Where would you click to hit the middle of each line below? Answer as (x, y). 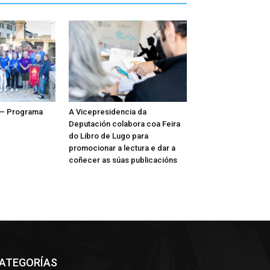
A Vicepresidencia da (108, 111)
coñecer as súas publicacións (123, 160)
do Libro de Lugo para (108, 136)
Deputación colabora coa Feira (124, 124)
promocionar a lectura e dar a (122, 148)
